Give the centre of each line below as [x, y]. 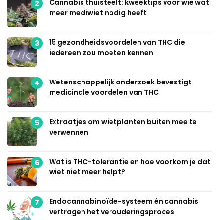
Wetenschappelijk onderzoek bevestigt [120, 82]
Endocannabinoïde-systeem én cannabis [124, 202]
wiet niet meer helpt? [87, 172]
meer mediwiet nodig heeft [98, 13]
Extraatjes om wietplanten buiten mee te [123, 122]
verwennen [69, 132]
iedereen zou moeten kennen [101, 53]
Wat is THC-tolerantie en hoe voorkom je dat [130, 162]
